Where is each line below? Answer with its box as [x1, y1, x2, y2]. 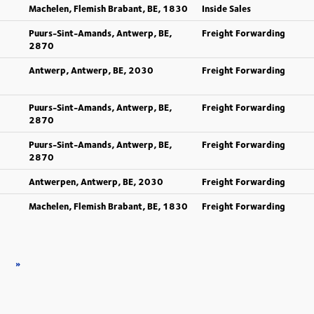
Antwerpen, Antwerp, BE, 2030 [29, 175, 163, 189]
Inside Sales [202, 1, 251, 15]
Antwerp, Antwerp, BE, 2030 [29, 63, 153, 77]
